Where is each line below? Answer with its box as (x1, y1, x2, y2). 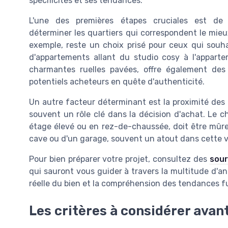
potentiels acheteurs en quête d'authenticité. (29, 76, 205, 87)
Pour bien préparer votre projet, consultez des (29, 154, 210, 164)
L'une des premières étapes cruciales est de (29, 15, 223, 25)
